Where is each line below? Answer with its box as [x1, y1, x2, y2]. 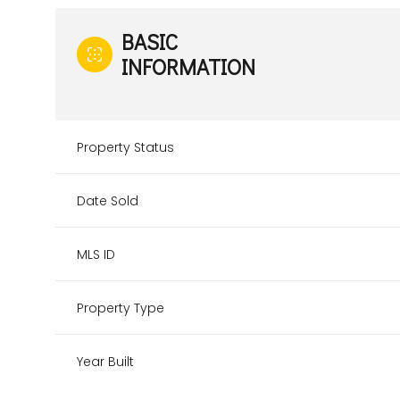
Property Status [77, 138, 174, 156]
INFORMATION [121, 53, 255, 80]
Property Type [77, 299, 164, 317]
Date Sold [77, 192, 138, 210]
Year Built [77, 353, 134, 371]
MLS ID [77, 246, 115, 263]
